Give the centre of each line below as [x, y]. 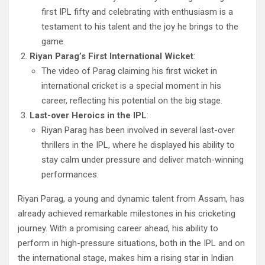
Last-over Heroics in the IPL [88, 116]
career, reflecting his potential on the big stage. [132, 101]
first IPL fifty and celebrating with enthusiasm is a [137, 12]
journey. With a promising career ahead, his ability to [118, 229]
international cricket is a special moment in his [131, 86]
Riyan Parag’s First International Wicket [112, 56]
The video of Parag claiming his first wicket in [129, 71]
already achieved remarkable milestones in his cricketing [127, 214]
